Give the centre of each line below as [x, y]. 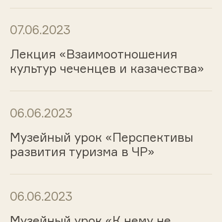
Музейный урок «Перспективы [101, 138]
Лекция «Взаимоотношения [93, 54]
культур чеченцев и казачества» [107, 69]
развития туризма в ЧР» [82, 152]
